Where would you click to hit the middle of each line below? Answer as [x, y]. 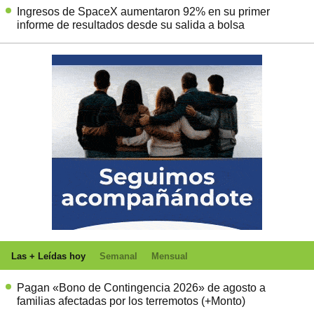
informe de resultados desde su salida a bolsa [131, 25]
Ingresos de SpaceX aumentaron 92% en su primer [143, 11]
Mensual [170, 256]
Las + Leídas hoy [48, 256]
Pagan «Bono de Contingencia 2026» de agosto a [141, 287]
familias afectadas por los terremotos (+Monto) [131, 301]
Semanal [118, 256]
